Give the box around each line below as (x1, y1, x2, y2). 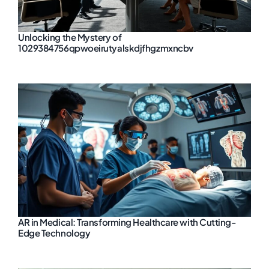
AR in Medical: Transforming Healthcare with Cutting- (18, 216, 236, 228)
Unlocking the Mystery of (18, 31, 122, 43)
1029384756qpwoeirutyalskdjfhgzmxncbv (18, 41, 193, 53)
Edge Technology (18, 226, 91, 238)
